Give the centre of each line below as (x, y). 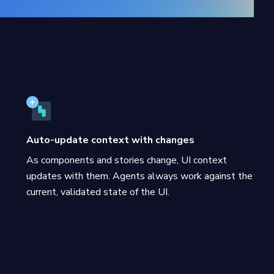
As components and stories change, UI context (126, 160)
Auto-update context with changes (110, 140)
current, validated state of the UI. (98, 192)
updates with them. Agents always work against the (139, 176)
